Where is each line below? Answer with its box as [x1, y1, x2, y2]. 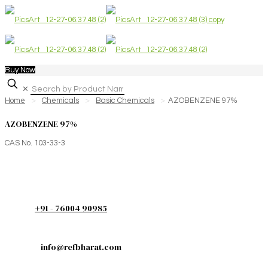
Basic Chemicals [96, 96, 154, 105]
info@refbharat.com [41, 241, 121, 254]
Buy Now [5, 66, 35, 74]
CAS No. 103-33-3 [5, 138, 65, 147]
